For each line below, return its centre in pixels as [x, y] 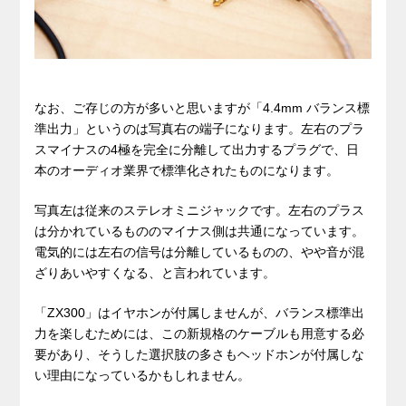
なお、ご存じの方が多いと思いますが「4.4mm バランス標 [203, 108]
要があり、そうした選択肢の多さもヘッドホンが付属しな [200, 354]
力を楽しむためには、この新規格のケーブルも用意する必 [200, 333]
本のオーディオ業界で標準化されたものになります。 [187, 171]
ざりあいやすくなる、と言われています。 [155, 272]
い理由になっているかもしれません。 [143, 375]
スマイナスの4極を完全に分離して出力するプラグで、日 [197, 150]
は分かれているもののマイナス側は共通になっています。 [200, 231]
